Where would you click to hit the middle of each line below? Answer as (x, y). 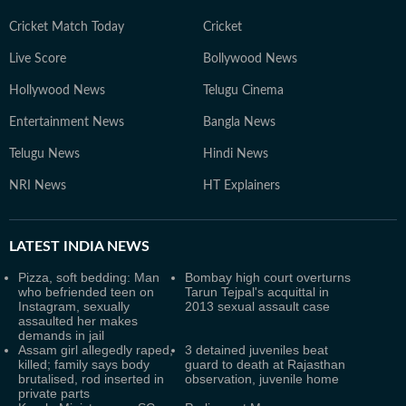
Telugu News (44, 154)
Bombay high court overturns (268, 277)
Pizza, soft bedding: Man (89, 277)
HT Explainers (242, 186)
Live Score (38, 59)
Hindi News (236, 154)
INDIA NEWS (105, 246)
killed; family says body (84, 364)
